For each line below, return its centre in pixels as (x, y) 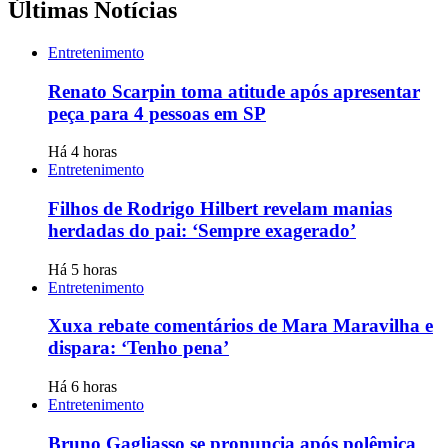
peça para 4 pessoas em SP (157, 113)
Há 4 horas (82, 152)
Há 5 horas (82, 269)
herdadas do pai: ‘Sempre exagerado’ (202, 231)
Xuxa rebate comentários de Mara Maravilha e (240, 326)
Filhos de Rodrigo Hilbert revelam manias (220, 209)
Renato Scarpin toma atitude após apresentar (234, 91)
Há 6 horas (82, 387)
